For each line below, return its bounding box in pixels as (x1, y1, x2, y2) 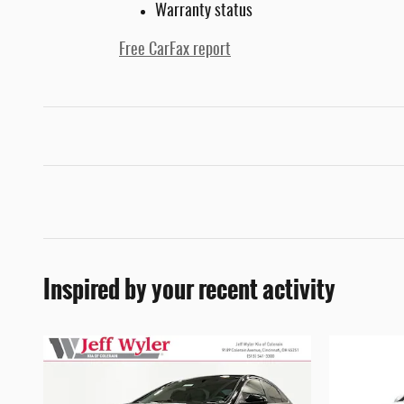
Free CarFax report (119, 42, 231, 60)
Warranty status (155, 4, 252, 21)
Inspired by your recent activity (43, 271, 335, 309)
